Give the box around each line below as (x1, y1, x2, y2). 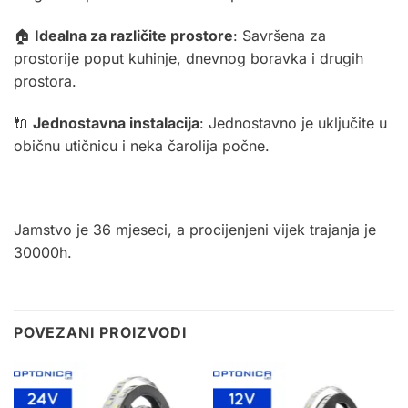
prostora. (14, 72, 76, 91)
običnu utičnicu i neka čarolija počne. (14, 136, 270, 155)
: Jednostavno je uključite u (199, 113, 387, 132)
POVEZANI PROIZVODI (14, 323, 188, 342)
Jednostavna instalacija (33, 113, 199, 132)
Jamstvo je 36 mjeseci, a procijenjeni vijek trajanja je (14, 219, 376, 239)
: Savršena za (233, 26, 326, 46)
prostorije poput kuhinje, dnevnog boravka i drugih (14, 49, 363, 68)
